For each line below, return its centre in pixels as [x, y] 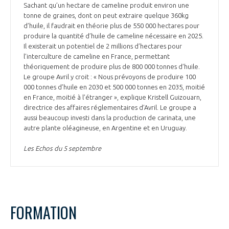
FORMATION [43, 213]
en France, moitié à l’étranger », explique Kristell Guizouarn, [112, 97]
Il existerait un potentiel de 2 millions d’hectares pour [103, 46]
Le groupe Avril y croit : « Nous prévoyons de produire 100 [110, 77]
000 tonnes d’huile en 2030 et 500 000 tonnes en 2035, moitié [114, 87]
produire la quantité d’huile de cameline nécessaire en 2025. [113, 36]
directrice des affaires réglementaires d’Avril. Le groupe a [110, 108]
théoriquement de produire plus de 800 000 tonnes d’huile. [112, 67]
